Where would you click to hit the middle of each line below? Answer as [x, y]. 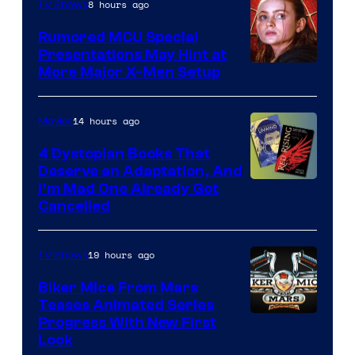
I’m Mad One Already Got [128, 188]
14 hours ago [106, 120]
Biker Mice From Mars [118, 287]
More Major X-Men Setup [129, 72]
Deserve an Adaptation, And [140, 171]
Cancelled [74, 206]
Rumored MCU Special [118, 37]
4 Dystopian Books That [124, 153]
